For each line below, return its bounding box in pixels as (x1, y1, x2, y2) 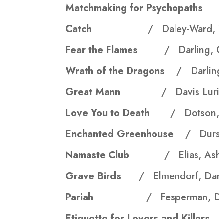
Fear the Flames (66, 43, 165, 58)
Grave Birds (66, 169, 139, 184)
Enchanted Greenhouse (66, 127, 186, 142)
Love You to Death (66, 106, 171, 121)
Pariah (66, 190, 103, 205)
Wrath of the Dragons (66, 64, 177, 79)
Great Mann (66, 85, 162, 100)
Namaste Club (66, 148, 165, 163)
